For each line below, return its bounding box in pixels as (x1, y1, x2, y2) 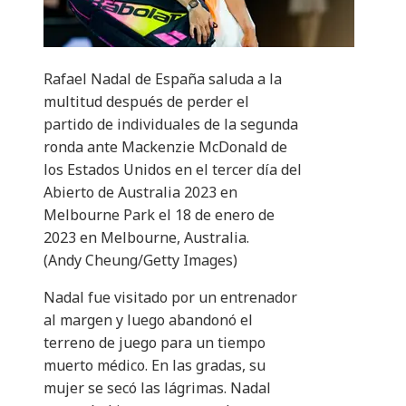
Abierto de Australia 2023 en (43, 182, 237, 203)
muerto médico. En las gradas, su (43, 355, 266, 376)
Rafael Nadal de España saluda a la (43, 69, 282, 90)
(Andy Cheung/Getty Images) (43, 250, 237, 271)
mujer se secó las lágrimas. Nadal (43, 378, 271, 399)
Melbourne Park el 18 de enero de (43, 205, 275, 226)
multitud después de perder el (43, 92, 249, 112)
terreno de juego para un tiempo (43, 333, 266, 353)
